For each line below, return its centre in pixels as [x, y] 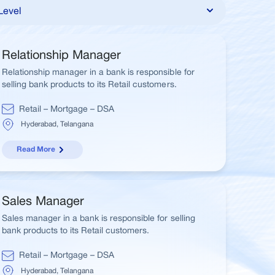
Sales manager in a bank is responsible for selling [98, 218]
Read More [36, 150]
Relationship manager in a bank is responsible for [98, 72]
